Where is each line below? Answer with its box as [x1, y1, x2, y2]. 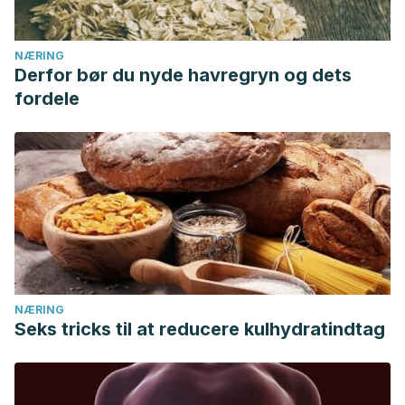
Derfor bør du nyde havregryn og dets [14, 64, 352, 86]
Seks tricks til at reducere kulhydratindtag [14, 318, 385, 340]
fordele [14, 88, 80, 109]
